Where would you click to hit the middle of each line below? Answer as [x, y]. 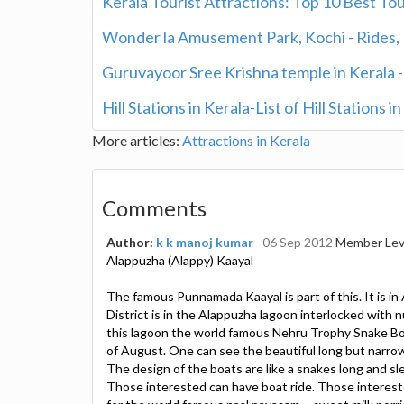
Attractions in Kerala [246, 140]
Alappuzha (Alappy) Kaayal [180, 260]
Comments [154, 207]
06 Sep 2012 [298, 242]
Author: [131, 242]
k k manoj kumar [205, 242]
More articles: [137, 140]
